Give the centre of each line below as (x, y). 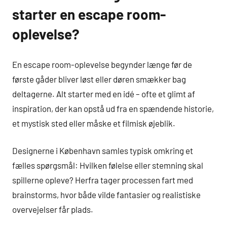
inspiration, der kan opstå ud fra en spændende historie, (113, 108)
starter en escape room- (89, 14)
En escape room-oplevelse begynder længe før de (102, 64)
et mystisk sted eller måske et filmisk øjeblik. (94, 123)
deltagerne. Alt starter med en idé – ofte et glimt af (104, 93)
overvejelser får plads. (53, 210)
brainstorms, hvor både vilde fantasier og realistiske (106, 195)
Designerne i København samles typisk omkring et (103, 151)
